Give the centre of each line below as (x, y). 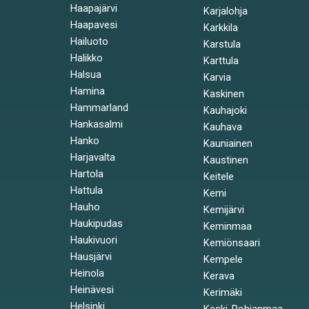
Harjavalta (93, 157)
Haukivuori (94, 240)
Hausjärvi (91, 257)
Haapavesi (94, 25)
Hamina (88, 91)
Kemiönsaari (231, 243)
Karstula (222, 44)
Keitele (218, 177)
